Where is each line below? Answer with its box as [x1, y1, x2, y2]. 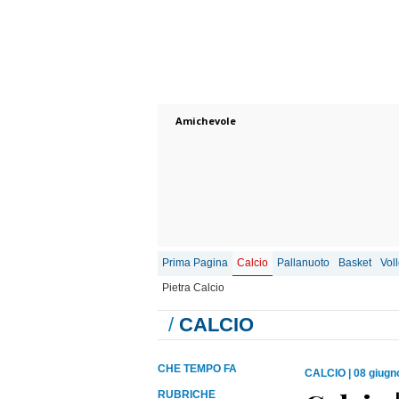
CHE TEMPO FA [158, 362, 237, 375]
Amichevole [175, 114, 236, 127]
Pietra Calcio [162, 281, 224, 294]
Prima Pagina [162, 256, 228, 269]
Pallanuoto [277, 256, 330, 269]
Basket [338, 256, 371, 269]
